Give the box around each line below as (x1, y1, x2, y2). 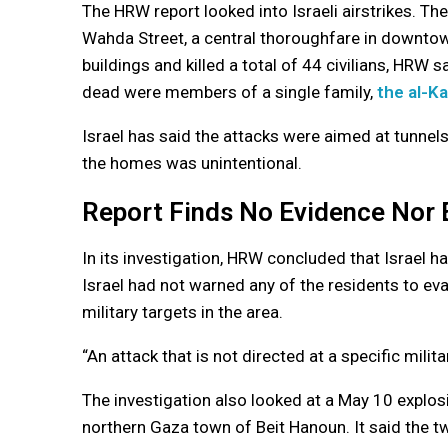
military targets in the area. (82, 301, 283, 322)
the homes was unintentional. (82, 152, 302, 173)
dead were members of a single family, (82, 81, 377, 102)
